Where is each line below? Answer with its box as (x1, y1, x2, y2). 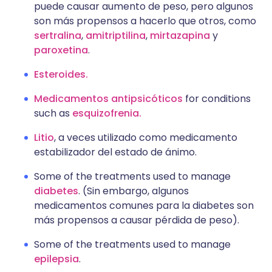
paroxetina (34, 43, 88, 58)
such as (34, 106, 72, 121)
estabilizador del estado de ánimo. (34, 145, 197, 160)
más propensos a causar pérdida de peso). (34, 213, 239, 228)
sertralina (34, 29, 81, 43)
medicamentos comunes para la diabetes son (34, 199, 254, 213)
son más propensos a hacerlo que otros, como (34, 14, 256, 29)
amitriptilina (86, 29, 146, 43)
